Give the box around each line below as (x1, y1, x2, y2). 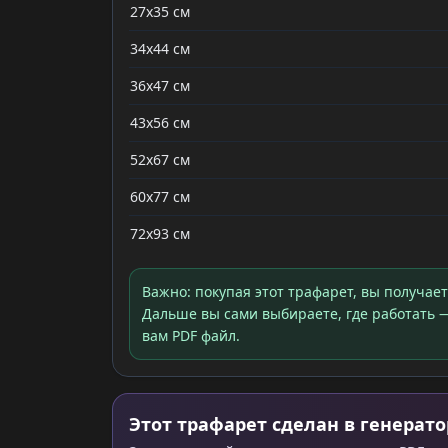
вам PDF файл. (142, 326, 240, 345)
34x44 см (130, 39, 190, 58)
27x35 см (130, 2, 190, 21)
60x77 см (130, 187, 190, 206)
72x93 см (130, 224, 190, 243)
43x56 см (130, 113, 190, 132)
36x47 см (130, 76, 190, 95)
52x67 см (130, 150, 190, 169)
